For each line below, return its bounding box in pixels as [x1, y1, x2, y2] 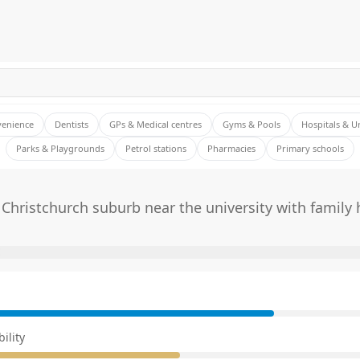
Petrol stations [125, 141, 186, 154]
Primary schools [276, 141, 344, 154]
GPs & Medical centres [109, 117, 202, 130]
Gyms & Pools [223, 117, 280, 130]
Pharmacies [207, 141, 256, 154]
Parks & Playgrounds [16, 141, 104, 154]
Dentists [55, 117, 88, 130]
